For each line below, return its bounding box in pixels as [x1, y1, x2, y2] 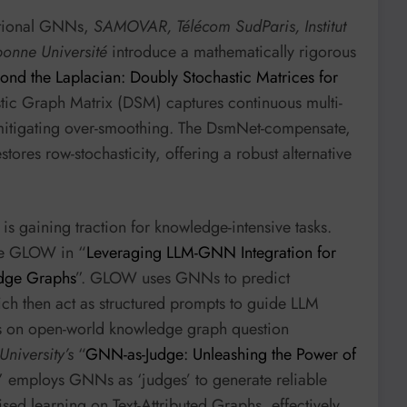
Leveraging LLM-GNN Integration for [86, 241, 336, 265]
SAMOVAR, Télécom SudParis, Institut [94, 14, 346, 38]
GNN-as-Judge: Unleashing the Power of [85, 342, 356, 367]
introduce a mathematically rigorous [107, 39, 356, 64]
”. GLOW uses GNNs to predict [75, 266, 290, 291]
